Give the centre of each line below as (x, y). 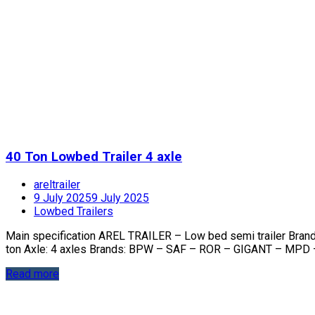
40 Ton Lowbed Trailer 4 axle (94, 157)
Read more (32, 274)
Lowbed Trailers (73, 211)
